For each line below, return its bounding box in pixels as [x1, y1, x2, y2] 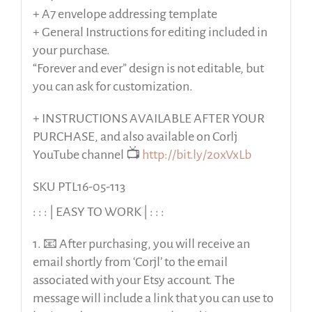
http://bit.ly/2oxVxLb [141, 147, 251, 162]
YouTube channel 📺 [32, 147, 142, 162]
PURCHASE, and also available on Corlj [32, 129, 237, 143]
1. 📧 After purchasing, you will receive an [32, 236, 250, 251]
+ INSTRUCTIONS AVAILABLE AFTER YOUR [32, 111, 265, 125]
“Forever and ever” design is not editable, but [32, 61, 264, 75]
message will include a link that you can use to [32, 290, 274, 305]
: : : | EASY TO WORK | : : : [32, 204, 164, 219]
